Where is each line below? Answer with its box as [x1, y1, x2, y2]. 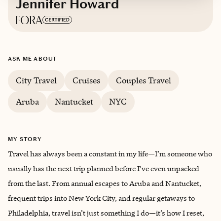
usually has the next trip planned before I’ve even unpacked [8, 164, 199, 173]
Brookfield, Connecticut [62, 41, 150, 52]
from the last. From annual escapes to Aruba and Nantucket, [8, 179, 201, 188]
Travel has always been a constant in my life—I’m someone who [8, 149, 212, 158]
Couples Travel [116, 75, 171, 86]
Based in [29, 41, 60, 52]
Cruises [73, 75, 100, 86]
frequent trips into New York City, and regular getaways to [8, 193, 195, 203]
